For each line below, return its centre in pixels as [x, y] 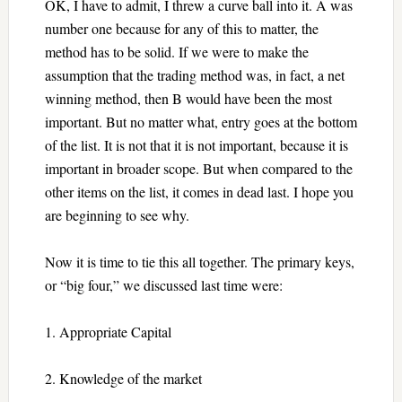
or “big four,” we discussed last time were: [163, 284]
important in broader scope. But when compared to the [198, 168]
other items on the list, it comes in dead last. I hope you [199, 191]
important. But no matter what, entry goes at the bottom [201, 121]
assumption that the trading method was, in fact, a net [194, 74]
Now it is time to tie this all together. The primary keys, [199, 261]
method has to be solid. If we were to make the [176, 51]
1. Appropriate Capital [108, 331]
